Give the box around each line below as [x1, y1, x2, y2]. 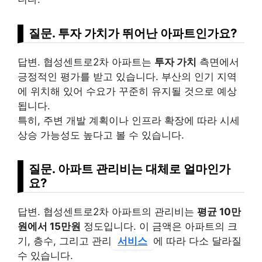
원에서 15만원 [18, 220, 81, 232]
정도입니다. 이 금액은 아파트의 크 [81, 220, 237, 232]
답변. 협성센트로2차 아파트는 [18, 56, 154, 68]
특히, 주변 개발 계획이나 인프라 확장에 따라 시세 [18, 114, 240, 126]
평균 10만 [197, 205, 241, 218]
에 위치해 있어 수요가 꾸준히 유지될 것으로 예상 [18, 85, 237, 97]
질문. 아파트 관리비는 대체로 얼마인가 [29, 161, 230, 176]
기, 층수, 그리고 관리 [18, 235, 112, 247]
